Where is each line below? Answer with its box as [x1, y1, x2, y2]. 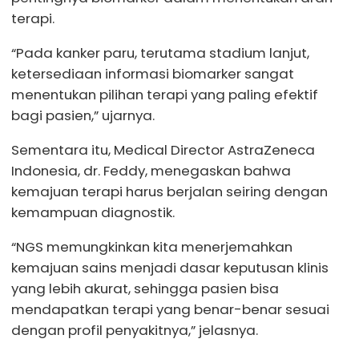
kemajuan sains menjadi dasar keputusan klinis [11, 257, 329, 277]
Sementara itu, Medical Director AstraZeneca [11, 139, 315, 159]
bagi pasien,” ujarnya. [11, 105, 155, 125]
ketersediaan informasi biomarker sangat [11, 63, 294, 83]
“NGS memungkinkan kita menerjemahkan [11, 236, 292, 256]
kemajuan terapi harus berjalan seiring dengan [11, 181, 328, 201]
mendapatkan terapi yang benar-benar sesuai [11, 299, 329, 319]
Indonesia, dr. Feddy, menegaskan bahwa [11, 160, 291, 180]
